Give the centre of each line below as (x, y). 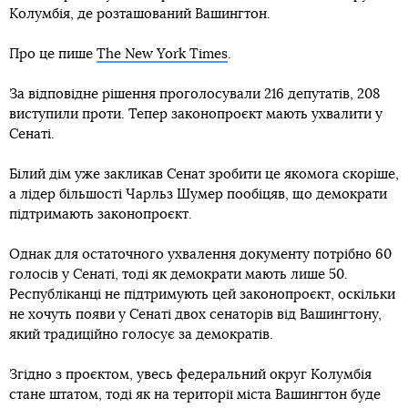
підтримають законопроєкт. (101, 215)
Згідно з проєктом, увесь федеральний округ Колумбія (190, 375)
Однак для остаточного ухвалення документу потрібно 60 (200, 255)
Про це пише (53, 55)
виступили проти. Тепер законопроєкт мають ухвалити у (196, 115)
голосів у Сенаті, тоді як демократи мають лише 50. (178, 275)
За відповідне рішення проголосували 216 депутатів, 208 (194, 95)
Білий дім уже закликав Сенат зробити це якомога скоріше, (204, 175)
